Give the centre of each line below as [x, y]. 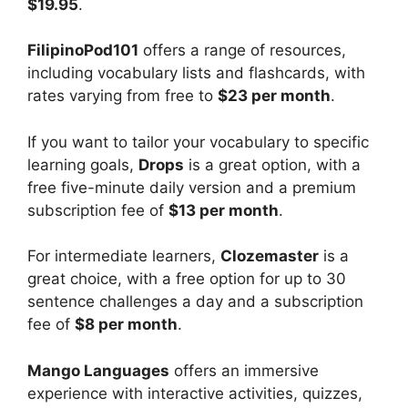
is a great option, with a [272, 164]
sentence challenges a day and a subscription [195, 302]
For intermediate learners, [124, 256]
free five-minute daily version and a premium [192, 187]
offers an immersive [244, 370]
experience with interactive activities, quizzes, [195, 393]
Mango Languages [98, 370]
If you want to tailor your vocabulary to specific [198, 142]
